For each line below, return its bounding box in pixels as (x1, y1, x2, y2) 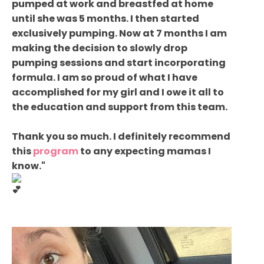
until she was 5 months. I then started (12, 11, 199, 25)
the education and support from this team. (12, 100, 227, 114)
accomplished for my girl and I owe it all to (12, 85, 224, 99)
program (33, 144, 78, 158)
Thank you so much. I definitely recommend (12, 129, 230, 143)
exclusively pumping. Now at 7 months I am (12, 26, 227, 40)
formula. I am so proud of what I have (12, 70, 197, 84)
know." (12, 159, 45, 173)
